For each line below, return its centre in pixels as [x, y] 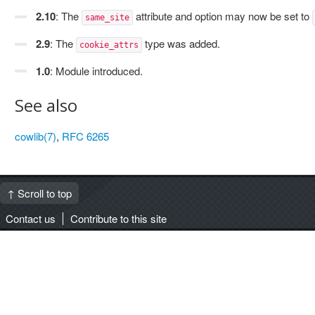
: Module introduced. [96, 71]
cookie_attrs [109, 45]
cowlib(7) [36, 136]
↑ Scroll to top [39, 193]
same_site [107, 18]
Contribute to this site [118, 218]
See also [46, 105]
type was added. [181, 43]
